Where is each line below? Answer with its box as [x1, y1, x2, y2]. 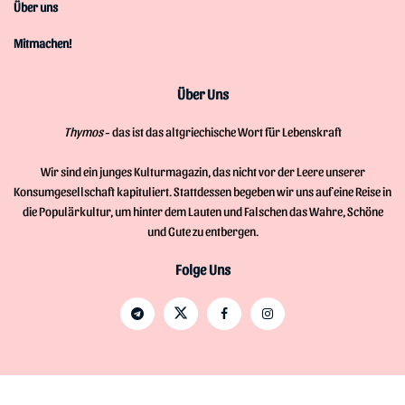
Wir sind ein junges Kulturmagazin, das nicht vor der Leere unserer [40, 163, 365, 179]
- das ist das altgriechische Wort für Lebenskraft [102, 123, 342, 139]
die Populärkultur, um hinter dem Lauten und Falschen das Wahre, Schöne [22, 202, 383, 219]
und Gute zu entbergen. [146, 222, 259, 239]
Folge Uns [174, 259, 231, 278]
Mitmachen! [14, 34, 71, 51]
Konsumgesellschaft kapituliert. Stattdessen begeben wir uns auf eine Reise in [14, 183, 391, 199]
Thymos [63, 123, 103, 139]
